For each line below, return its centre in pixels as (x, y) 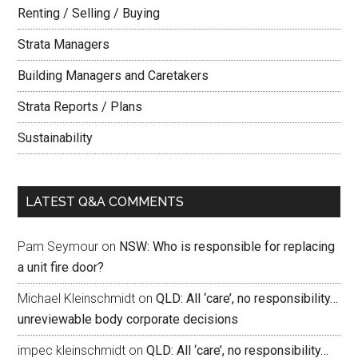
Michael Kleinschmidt (77, 299)
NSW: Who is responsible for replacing (227, 247)
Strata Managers (64, 45)
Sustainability (56, 138)
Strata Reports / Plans (80, 107)
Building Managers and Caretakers (113, 76)
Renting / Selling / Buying (89, 14)
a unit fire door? (61, 268)
